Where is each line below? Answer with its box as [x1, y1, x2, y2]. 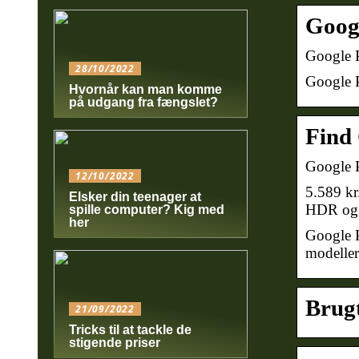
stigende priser [69, 336, 160, 349]
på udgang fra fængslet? [69, 95, 218, 109]
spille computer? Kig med [69, 203, 224, 216]
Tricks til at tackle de [69, 323, 192, 337]
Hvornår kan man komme [69, 83, 222, 96]
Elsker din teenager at [69, 190, 201, 204]
